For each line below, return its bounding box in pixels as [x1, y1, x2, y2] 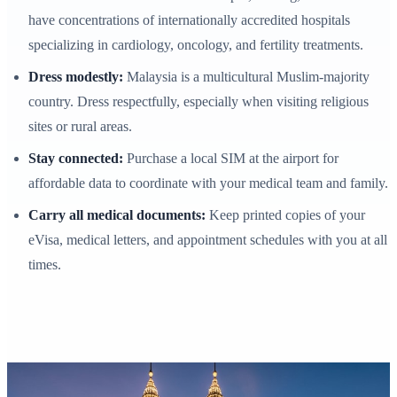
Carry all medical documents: [28, 207, 206, 223]
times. [28, 257, 61, 273]
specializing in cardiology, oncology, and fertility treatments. [28, 37, 363, 53]
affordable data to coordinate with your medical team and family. [28, 175, 388, 191]
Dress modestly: [28, 69, 123, 85]
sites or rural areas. [28, 119, 132, 135]
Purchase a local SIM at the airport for [123, 151, 339, 167]
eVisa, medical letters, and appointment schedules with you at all [28, 232, 387, 248]
